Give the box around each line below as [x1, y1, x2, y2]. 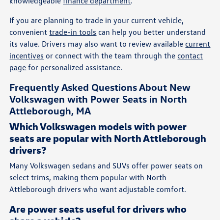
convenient [9, 27, 50, 37]
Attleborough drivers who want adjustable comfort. [9, 184, 187, 194]
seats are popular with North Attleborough [9, 132, 207, 144]
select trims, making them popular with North [9, 172, 167, 182]
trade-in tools [49, 27, 97, 37]
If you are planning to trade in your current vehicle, [9, 15, 184, 25]
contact [177, 50, 203, 60]
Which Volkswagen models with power [9, 120, 187, 132]
